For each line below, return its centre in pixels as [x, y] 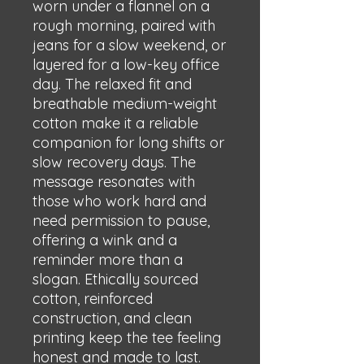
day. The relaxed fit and [112, 84]
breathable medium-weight [125, 104]
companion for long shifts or [128, 143]
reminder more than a [108, 260]
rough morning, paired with [124, 26]
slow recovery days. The [114, 162]
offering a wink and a [105, 240]
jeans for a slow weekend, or [129, 45]
